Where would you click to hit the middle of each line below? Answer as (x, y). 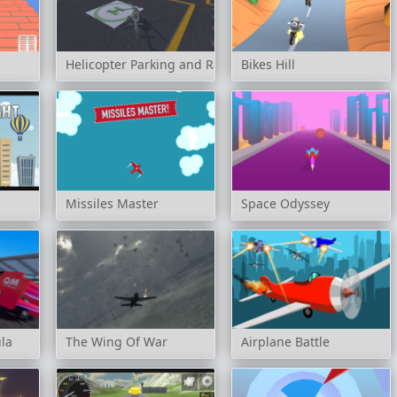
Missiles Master (112, 203)
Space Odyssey (285, 203)
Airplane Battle (285, 342)
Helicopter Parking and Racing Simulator (186, 65)
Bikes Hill (268, 65)
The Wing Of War (116, 342)
